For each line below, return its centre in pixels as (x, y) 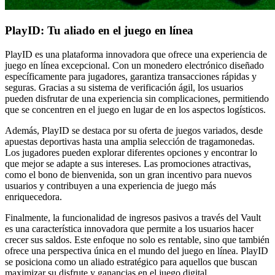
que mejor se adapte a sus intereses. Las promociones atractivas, (128, 163)
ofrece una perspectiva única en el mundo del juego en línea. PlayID (137, 250)
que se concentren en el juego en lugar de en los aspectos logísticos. (135, 109)
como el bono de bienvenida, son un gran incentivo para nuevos (128, 174)
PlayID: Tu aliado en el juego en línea (99, 31)
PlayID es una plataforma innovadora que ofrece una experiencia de (136, 54)
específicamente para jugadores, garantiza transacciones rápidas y (131, 76)
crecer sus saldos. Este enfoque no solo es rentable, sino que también (137, 239)
